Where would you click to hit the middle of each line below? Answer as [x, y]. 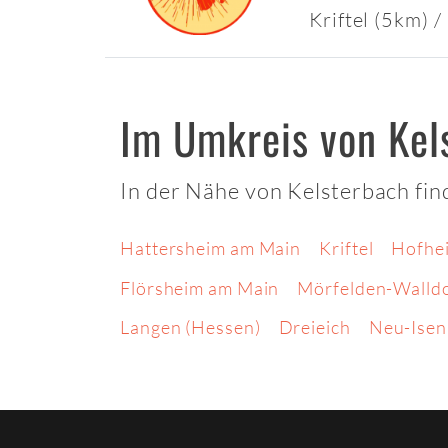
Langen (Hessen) [190, 327]
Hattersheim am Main [211, 248]
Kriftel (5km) [371, 20]
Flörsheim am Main [200, 287]
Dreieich [314, 327]
